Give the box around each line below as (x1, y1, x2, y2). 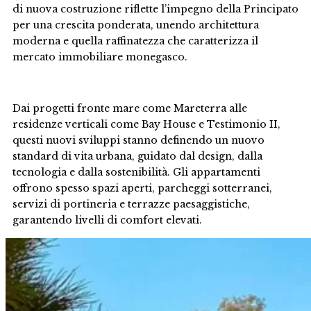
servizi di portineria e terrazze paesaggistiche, (12, 198, 250, 210)
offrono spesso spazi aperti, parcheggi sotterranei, (12, 182, 272, 194)
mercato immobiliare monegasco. (12, 51, 187, 63)
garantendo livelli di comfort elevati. (12, 214, 202, 226)
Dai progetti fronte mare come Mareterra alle (12, 102, 247, 115)
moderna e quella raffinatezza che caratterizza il (12, 35, 258, 47)
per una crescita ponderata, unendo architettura (12, 19, 259, 31)
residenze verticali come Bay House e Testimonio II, (12, 118, 280, 131)
